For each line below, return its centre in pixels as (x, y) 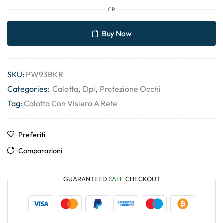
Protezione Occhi (130, 89)
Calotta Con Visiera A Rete (71, 103)
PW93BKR (45, 74)
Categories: (29, 89)
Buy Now (117, 33)
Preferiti (32, 135)
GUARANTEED (86, 179)
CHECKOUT (142, 179)
